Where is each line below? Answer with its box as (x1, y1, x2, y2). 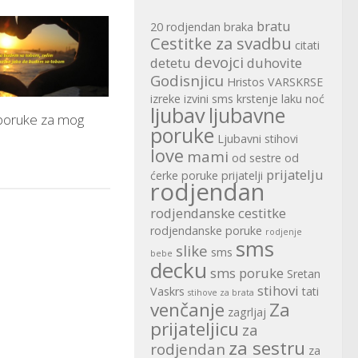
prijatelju (266, 165, 324, 185)
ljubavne (209, 102, 285, 129)
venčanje (150, 297, 225, 323)
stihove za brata (188, 287, 254, 299)
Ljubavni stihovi (217, 131, 298, 147)
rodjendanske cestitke (150, 204, 286, 223)
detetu (150, 54, 191, 73)
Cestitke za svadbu (150, 32, 292, 55)
